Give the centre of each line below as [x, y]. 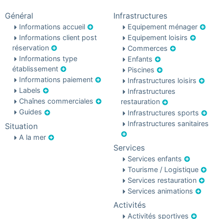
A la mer [33, 137]
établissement [35, 69]
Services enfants [154, 158]
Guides [31, 112]
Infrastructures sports [163, 112]
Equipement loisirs [157, 38]
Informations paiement [56, 80]
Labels [30, 90]
